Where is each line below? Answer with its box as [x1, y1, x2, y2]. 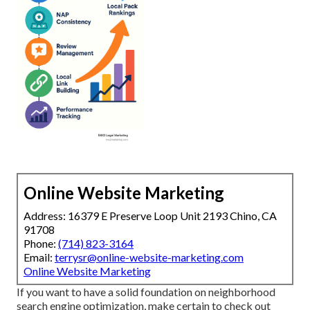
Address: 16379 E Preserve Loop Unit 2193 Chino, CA [24, 209, 277, 223]
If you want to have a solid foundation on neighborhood [17, 285, 275, 299]
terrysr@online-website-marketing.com [55, 250, 244, 264]
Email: [24, 250, 55, 264]
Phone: [24, 237, 58, 250]
